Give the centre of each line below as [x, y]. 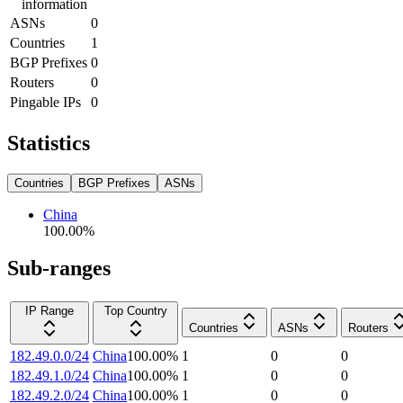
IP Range [49, 311]
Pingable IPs [45, 102]
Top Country [135, 311]
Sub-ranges [59, 269]
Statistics [49, 143]
